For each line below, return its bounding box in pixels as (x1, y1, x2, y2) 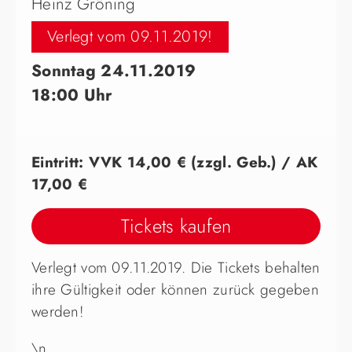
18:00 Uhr (31, 83, 113, 108)
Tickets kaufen (120, 212, 232, 240)
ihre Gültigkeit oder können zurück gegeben (31, 279, 319, 301)
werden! (31, 301, 83, 323)
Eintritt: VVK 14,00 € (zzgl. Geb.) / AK (31, 152, 318, 174)
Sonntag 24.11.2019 (31, 59, 196, 83)
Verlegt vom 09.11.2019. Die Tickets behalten (31, 257, 321, 279)
